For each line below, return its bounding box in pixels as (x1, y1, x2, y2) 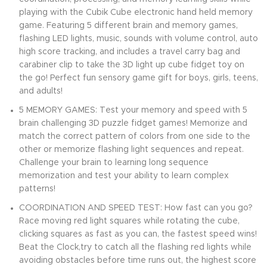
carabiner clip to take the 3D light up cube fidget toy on (19, 61, 244, 70)
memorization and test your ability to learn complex (19, 172, 229, 181)
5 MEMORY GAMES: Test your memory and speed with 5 (19, 106, 247, 115)
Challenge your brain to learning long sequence (19, 159, 209, 167)
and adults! (19, 87, 63, 96)
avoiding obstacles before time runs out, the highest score (19, 256, 256, 265)
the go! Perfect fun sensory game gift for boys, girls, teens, (19, 74, 258, 83)
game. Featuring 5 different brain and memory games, (19, 21, 238, 30)
